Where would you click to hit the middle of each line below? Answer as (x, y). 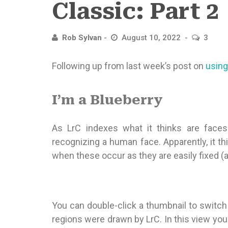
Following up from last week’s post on (129, 66)
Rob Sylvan (82, 38)
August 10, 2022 (152, 38)
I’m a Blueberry (107, 99)
